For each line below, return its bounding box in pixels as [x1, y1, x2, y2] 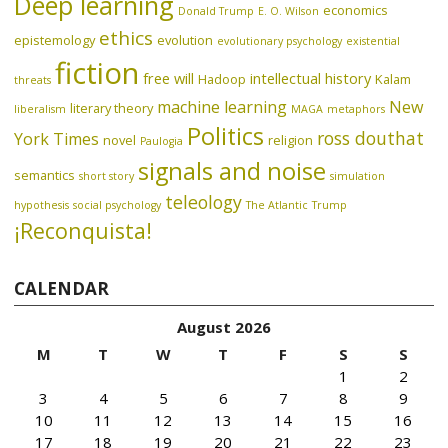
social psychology [73, 197, 162, 212]
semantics [14, 165, 76, 184]
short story [79, 168, 135, 183]
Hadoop [198, 69, 247, 88]
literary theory [70, 98, 154, 117]
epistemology [14, 30, 96, 49]
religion [268, 130, 314, 149]
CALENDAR [14, 276, 110, 300]
